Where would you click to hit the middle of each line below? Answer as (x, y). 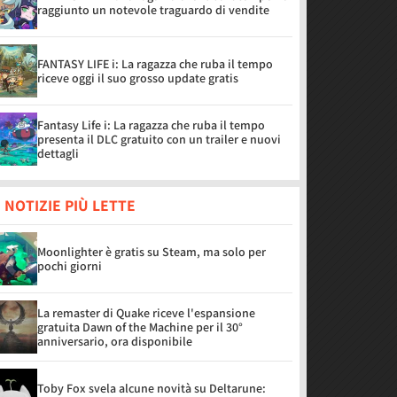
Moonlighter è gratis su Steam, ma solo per (152, 252)
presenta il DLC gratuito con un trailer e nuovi (159, 139)
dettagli (58, 153)
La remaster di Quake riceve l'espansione (146, 313)
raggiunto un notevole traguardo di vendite (153, 10)
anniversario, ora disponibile (115, 341)
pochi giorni (70, 266)
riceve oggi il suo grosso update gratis (138, 78)
